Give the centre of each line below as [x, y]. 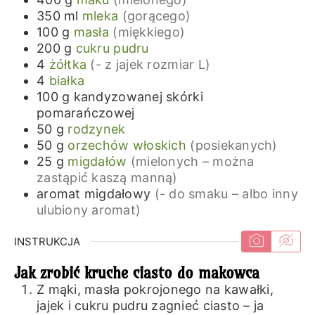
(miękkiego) [149, 32]
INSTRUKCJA [47, 241]
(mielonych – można [192, 161]
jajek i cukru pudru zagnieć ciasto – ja [150, 306]
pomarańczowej [85, 112]
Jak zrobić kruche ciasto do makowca [136, 273]
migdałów [97, 161]
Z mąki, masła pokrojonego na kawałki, [155, 290]
